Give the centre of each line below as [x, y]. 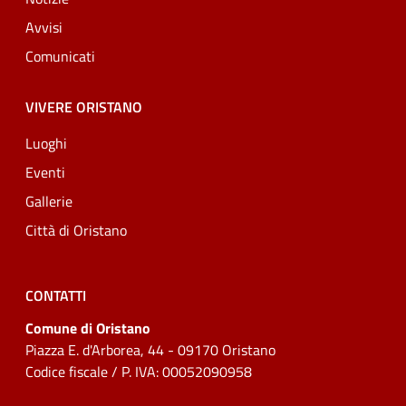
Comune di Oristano [88, 328]
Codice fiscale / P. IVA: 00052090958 [139, 371]
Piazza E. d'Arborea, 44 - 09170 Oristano [150, 349]
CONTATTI [56, 295]
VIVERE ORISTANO [84, 106]
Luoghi [46, 143]
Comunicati [60, 56]
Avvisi [44, 27]
